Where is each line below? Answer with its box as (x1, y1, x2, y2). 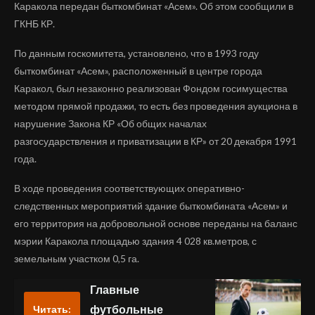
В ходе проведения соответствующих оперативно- (14, 182, 245, 195)
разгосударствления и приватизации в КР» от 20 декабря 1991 (14, 135, 297, 148)
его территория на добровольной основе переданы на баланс (14, 217, 297, 230)
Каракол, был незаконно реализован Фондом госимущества (14, 82, 288, 95)
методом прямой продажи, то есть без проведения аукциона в (14, 100, 297, 112)
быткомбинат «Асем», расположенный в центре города (14, 65, 262, 77)
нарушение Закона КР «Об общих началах (14, 117, 207, 130)
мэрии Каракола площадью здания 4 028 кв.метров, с (14, 235, 257, 247)
